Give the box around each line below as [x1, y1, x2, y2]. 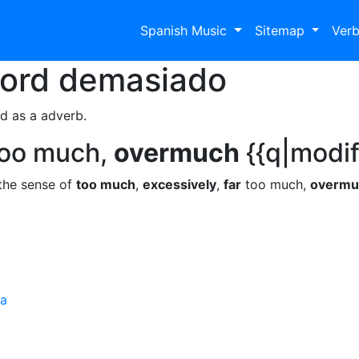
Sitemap [254, 22, 309, 38]
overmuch [114, 137, 240, 168]
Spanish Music [139, 22, 231, 38]
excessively [143, 176, 216, 192]
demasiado [58, 60, 227, 99]
